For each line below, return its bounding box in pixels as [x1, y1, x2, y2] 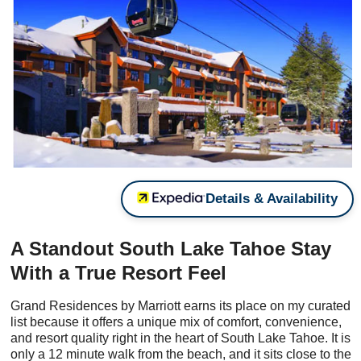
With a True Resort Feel [10, 262, 227, 284]
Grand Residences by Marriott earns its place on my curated [10, 299, 351, 313]
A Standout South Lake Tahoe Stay [10, 238, 332, 260]
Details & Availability [205, 190, 338, 206]
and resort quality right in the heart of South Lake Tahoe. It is [10, 331, 351, 346]
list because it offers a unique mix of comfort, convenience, [10, 315, 342, 330]
